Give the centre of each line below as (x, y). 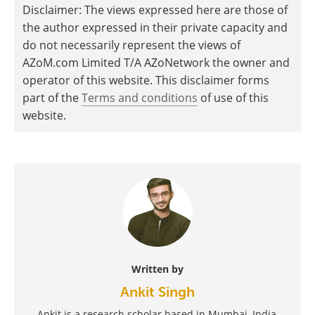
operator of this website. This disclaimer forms (146, 81)
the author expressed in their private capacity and (155, 28)
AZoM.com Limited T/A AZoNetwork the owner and (156, 63)
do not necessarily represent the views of (131, 45)
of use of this (233, 98)
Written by (157, 269)
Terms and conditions (140, 98)
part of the (52, 98)
